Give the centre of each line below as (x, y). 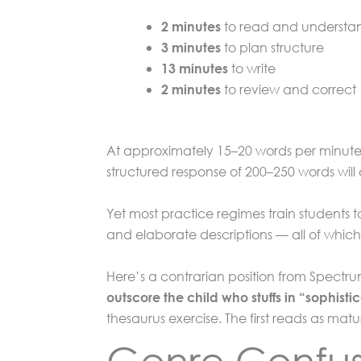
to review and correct (288, 89)
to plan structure (272, 47)
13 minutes (195, 68)
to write (252, 68)
